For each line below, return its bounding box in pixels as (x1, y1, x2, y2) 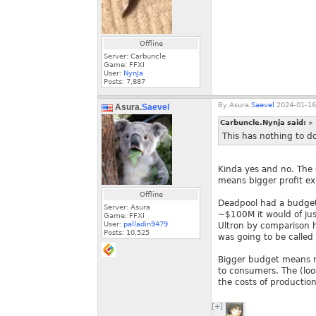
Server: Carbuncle (104, 52, 166, 60)
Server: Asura (104, 203, 150, 211)
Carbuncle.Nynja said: (220, 119, 308, 126)
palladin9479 (123, 220, 168, 228)
